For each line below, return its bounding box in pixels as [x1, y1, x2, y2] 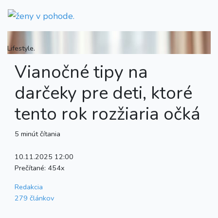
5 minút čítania [15, 128, 60, 139]
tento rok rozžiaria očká [15, 102, 200, 126]
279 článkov [15, 193, 54, 203]
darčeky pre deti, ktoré [15, 81, 192, 105]
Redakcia [15, 182, 43, 192]
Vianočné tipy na [15, 60, 148, 84]
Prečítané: [15, 163, 48, 173]
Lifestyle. [7, 43, 35, 53]
